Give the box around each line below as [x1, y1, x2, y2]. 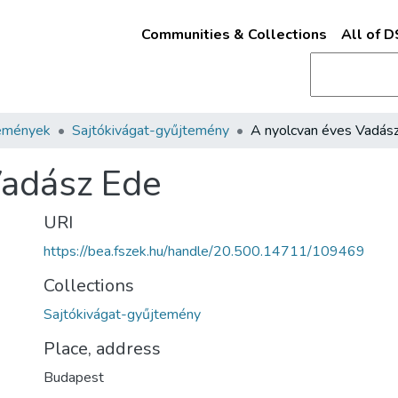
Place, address [44, 337, 161, 361]
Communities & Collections [140, 25, 327, 44]
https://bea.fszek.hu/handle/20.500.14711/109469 [44, 242, 365, 261]
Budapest [44, 368, 104, 387]
